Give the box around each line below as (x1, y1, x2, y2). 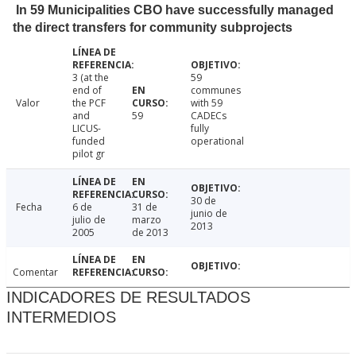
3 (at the (72, 71, 109, 85)
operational (191, 134, 245, 149)
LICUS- (72, 122, 101, 136)
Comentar (13, 265, 58, 280)
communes (191, 83, 242, 98)
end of (72, 83, 102, 98)
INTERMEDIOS (6, 308, 116, 327)
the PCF (72, 96, 106, 110)
